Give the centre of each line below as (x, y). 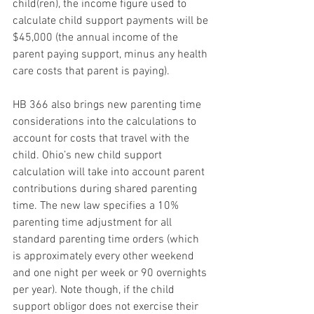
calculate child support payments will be (112, 21)
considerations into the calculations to (106, 122)
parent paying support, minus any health (111, 55)
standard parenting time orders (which (107, 240)
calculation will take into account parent (110, 173)
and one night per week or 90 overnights (111, 274)
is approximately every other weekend (105, 257)
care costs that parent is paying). (91, 72)
